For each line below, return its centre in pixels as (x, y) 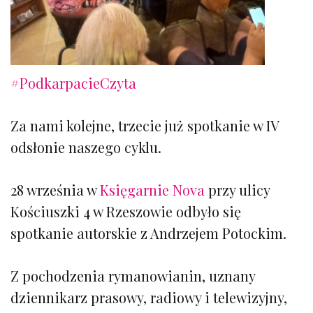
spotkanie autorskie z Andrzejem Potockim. (148, 233)
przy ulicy (237, 189)
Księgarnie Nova (152, 189)
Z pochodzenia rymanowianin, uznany (133, 275)
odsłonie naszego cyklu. (86, 147)
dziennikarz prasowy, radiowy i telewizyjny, (149, 297)
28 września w (55, 189)
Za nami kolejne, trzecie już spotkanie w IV (145, 125)
